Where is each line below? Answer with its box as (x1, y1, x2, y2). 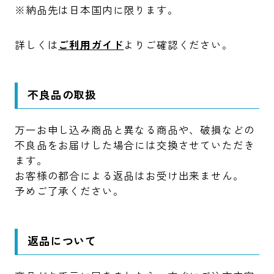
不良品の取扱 (28, 88, 97, 102)
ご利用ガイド (58, 39, 124, 51)
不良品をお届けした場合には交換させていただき (15, 139, 255, 152)
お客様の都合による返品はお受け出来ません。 (15, 169, 244, 182)
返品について (28, 234, 97, 248)
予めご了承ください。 (15, 185, 124, 198)
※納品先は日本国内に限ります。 (15, 4, 179, 17)
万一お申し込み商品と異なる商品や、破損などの (15, 124, 255, 136)
